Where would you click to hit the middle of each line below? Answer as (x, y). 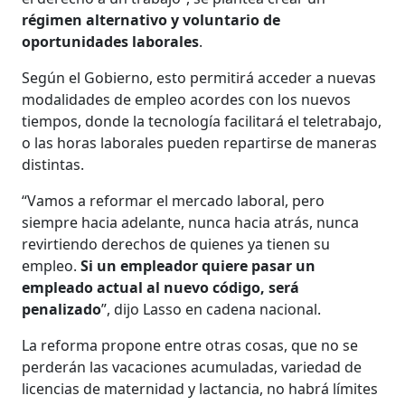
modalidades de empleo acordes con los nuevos (187, 99)
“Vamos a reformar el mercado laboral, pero (174, 200)
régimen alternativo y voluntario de (151, 19)
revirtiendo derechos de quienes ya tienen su (176, 244)
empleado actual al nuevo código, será (161, 287)
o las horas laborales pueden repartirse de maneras (200, 142)
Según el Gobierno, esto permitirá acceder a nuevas (199, 77)
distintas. (53, 164)
